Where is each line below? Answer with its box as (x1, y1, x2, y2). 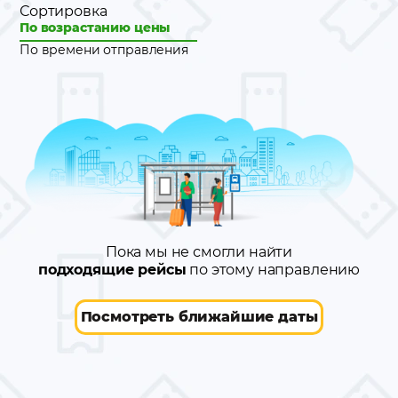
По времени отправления (20, 42, 188, 58)
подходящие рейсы (37, 261, 187, 279)
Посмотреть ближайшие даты (80, 308, 318, 326)
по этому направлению (186, 261, 361, 279)
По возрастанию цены (20, 20, 171, 36)
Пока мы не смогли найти (105, 243, 293, 261)
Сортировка (20, 3, 107, 20)
